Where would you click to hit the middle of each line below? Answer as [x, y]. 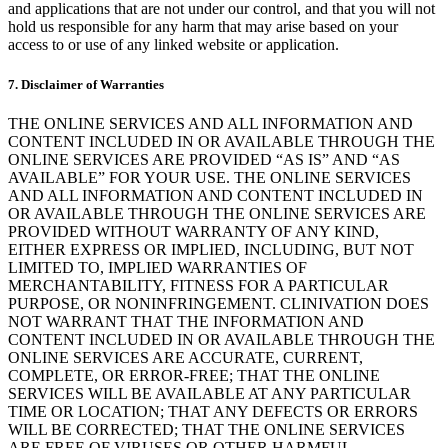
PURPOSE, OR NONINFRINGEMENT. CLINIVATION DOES [218, 303]
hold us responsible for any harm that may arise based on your [203, 27]
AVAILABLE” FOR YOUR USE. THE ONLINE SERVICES [209, 177]
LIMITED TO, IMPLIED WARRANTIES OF [157, 267]
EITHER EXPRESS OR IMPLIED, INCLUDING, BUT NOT [211, 249]
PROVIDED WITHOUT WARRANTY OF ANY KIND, [193, 231]
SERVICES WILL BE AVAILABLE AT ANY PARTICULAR [209, 393]
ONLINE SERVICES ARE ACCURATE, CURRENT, [185, 357]
